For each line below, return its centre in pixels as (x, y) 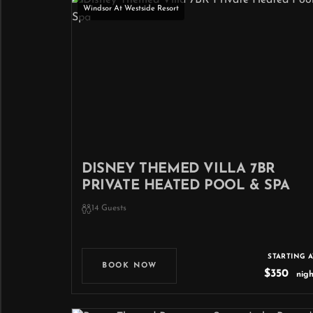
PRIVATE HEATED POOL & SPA (186, 186)
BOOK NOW (130, 266)
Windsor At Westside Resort (131, 9)
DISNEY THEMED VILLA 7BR (179, 169)
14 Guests (109, 208)
